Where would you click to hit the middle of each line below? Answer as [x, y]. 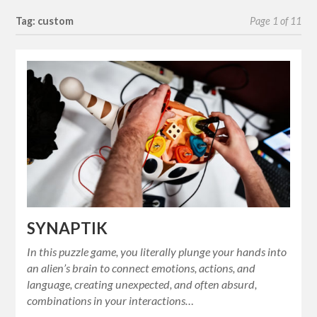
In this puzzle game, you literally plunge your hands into [157, 252]
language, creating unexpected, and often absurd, [142, 284]
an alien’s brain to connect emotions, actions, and [142, 268]
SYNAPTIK [69, 229]
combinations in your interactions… [111, 301]
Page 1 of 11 [275, 21]
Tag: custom [45, 21]
